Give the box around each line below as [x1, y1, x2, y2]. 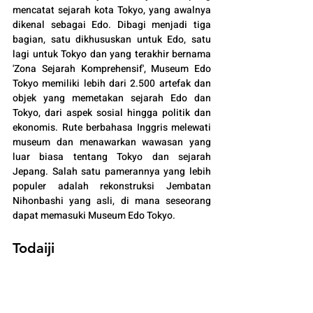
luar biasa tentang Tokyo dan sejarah [13, 150, 211, 165]
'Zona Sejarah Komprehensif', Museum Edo [13, 61, 211, 77]
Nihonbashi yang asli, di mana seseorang [13, 194, 211, 209]
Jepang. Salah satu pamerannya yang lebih [13, 164, 211, 180]
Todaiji [13, 240, 54, 257]
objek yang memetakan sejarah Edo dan [13, 91, 211, 106]
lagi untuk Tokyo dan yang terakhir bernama [13, 47, 211, 62]
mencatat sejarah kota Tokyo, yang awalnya [13, 3, 211, 18]
